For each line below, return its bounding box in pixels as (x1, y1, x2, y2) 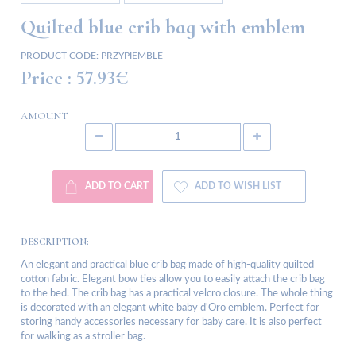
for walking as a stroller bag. (21, 331, 145, 342)
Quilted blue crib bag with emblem (21, 15, 305, 40)
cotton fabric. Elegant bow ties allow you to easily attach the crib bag (21, 274, 325, 285)
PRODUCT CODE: (21, 51, 99, 61)
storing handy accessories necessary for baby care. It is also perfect (21, 317, 322, 328)
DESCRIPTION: (21, 235, 89, 249)
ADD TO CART (85, 182, 149, 192)
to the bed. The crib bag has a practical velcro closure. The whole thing (21, 288, 333, 300)
